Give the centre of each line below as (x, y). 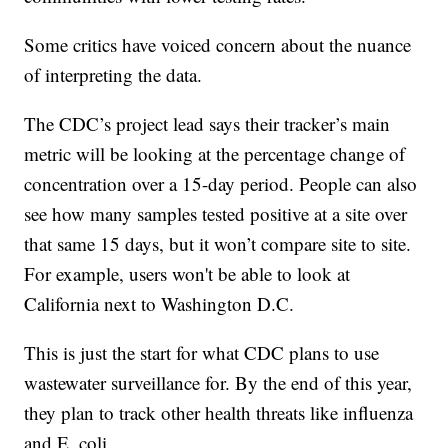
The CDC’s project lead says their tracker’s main (207, 123)
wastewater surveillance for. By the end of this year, (218, 382)
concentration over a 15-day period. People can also (221, 183)
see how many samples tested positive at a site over (216, 213)
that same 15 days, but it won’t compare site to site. (218, 243)
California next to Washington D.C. (159, 303)
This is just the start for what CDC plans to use (202, 352)
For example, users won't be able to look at (187, 273)
